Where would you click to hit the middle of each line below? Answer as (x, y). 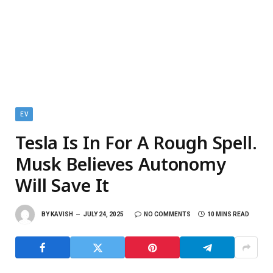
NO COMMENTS (167, 214)
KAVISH (62, 214)
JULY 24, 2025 (104, 214)
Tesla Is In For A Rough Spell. (136, 142)
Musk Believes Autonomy (121, 164)
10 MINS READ (228, 214)
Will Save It (62, 185)
